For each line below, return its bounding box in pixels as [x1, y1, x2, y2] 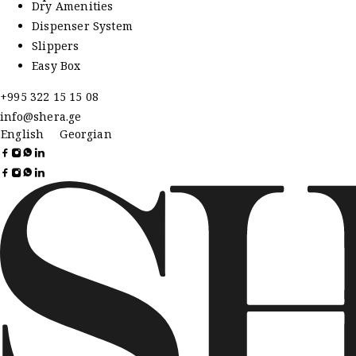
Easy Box [32, 57, 81, 73]
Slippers [32, 37, 79, 53]
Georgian [60, 126, 112, 142]
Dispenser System [32, 17, 133, 33]
